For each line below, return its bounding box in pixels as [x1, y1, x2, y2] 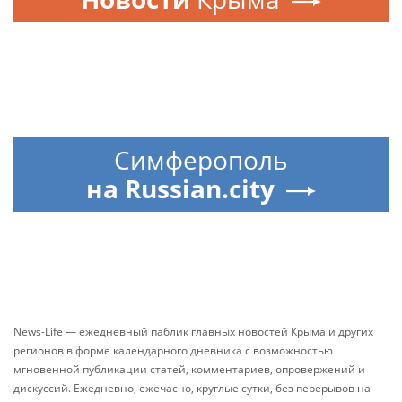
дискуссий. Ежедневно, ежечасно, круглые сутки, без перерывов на [13, 380, 371, 396]
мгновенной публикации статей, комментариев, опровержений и [13, 362, 365, 377]
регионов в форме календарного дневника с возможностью [13, 343, 333, 358]
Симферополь [114, 143, 288, 177]
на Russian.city [86, 171, 275, 205]
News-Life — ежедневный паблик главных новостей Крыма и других [13, 324, 373, 339]
